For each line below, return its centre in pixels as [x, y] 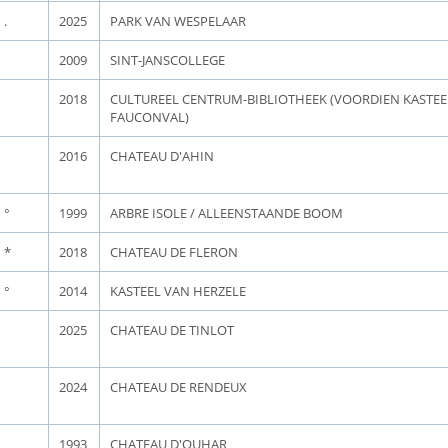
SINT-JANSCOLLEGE [167, 60]
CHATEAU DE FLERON [174, 252]
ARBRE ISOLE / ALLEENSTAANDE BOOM [226, 213]
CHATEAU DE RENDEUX [178, 387]
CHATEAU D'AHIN [162, 156]
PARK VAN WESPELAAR [178, 21]
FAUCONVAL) [149, 117]
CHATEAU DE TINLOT [172, 330]
